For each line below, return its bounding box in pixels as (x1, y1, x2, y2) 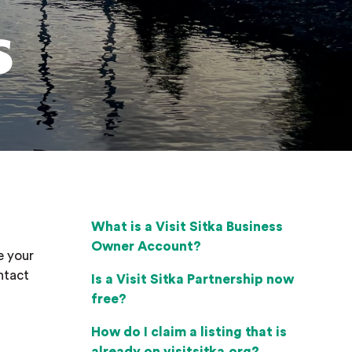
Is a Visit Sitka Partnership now (91, 273, 294, 286)
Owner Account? (91, 240, 201, 253)
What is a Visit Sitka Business (91, 220, 283, 233)
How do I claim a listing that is (91, 325, 287, 339)
